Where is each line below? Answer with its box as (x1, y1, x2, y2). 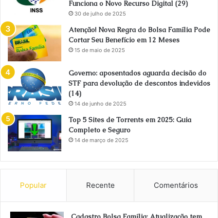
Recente (86, 181, 115, 190)
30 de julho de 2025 (74, 10, 126, 18)
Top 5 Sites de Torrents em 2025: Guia (69, 115, 191, 125)
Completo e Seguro (69, 126, 130, 135)
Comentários (154, 181, 199, 190)
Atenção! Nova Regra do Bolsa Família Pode (69, 25, 210, 35)
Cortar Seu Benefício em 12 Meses (69, 36, 180, 45)
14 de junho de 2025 (74, 100, 127, 108)
